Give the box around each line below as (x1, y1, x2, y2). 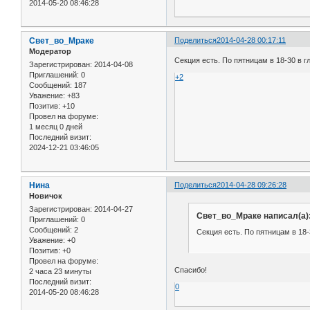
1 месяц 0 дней (29, 122, 82, 131)
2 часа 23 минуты (29, 267, 91, 276)
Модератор (29, 46, 71, 55)
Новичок (29, 192, 62, 201)
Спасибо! (174, 265, 208, 274)
